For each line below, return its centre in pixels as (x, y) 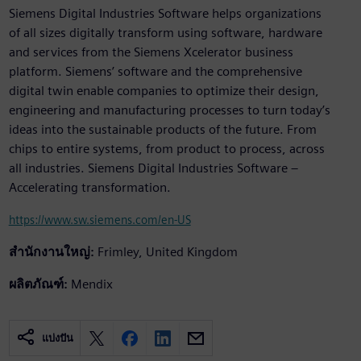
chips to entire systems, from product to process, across (166, 149)
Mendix (91, 284)
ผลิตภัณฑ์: (38, 284)
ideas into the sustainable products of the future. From (162, 130)
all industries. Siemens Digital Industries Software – (153, 168)
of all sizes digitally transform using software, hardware (165, 33)
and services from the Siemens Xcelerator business (151, 52)
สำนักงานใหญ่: (51, 252)
